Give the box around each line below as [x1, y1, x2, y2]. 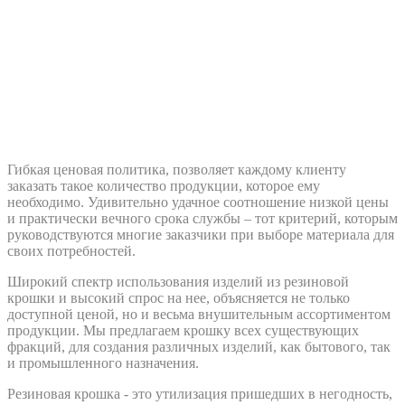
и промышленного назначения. [7, 354, 199, 371]
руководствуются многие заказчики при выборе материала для [7, 226, 394, 242]
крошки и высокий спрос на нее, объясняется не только [7, 289, 350, 306]
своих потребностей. [7, 242, 136, 259]
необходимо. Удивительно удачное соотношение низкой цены [7, 193, 389, 210]
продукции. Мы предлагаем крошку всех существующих [7, 322, 359, 338]
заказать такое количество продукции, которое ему [7, 177, 320, 193]
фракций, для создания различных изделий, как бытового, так [7, 338, 391, 354]
